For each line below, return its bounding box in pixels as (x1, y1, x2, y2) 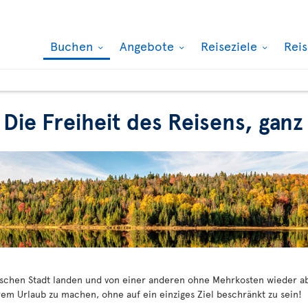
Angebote (120, 37, 177, 54)
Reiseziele (201, 37, 261, 54)
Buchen (50, 37, 96, 54)
